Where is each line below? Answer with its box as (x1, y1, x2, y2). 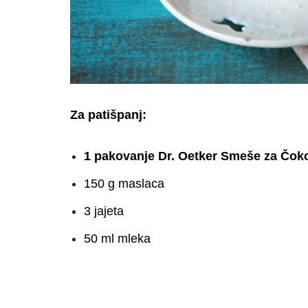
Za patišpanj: (70, 107, 146, 122)
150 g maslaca (84, 176, 164, 190)
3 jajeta (84, 203, 124, 218)
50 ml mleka (84, 231, 151, 245)
